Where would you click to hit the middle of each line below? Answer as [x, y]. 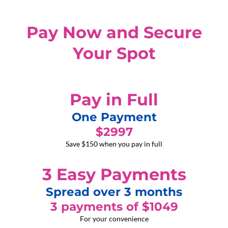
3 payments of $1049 [114, 207]
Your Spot [114, 53]
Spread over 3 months [114, 192]
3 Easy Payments [114, 174]
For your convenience [114, 219]
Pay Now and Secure [114, 32]
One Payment [114, 117]
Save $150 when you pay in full [114, 144]
